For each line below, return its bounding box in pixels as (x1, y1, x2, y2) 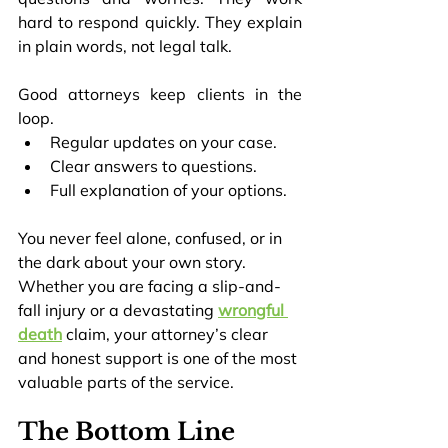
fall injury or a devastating (18, 300, 218, 321)
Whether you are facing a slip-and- (18, 276, 281, 297)
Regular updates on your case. (50, 132, 277, 153)
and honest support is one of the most (18, 348, 301, 369)
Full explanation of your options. (50, 180, 287, 201)
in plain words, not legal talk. (18, 36, 232, 57)
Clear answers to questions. (50, 156, 257, 177)
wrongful (218, 300, 288, 321)
